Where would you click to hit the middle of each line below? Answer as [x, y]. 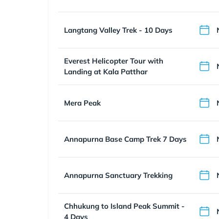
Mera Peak [82, 103]
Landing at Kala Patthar [106, 72]
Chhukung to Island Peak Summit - [124, 206]
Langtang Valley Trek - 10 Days [118, 30]
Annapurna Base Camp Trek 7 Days [125, 139]
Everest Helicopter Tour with [114, 61]
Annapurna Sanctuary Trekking [118, 175]
